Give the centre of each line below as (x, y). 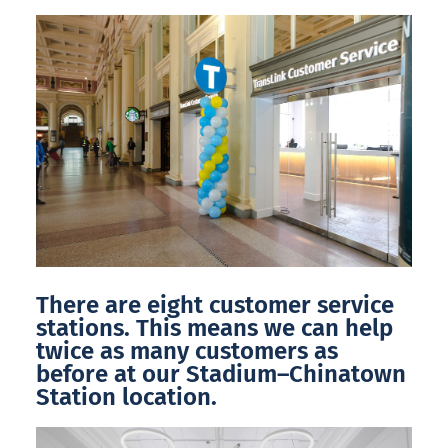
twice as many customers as (187, 350)
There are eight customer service (215, 304)
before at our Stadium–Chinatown (221, 373)
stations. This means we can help (214, 327)
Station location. (126, 396)
